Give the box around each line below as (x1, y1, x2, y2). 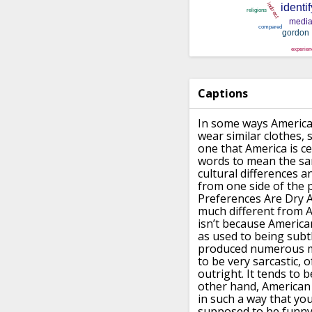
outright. (198, 266, 244, 282)
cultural (198, 166, 237, 182)
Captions (198, 86, 248, 102)
